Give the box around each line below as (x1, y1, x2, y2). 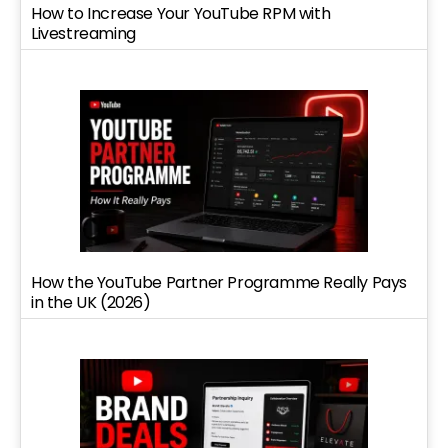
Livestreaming (31, 21, 136, 45)
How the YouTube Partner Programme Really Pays (31, 270, 408, 294)
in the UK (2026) (31, 290, 151, 314)
